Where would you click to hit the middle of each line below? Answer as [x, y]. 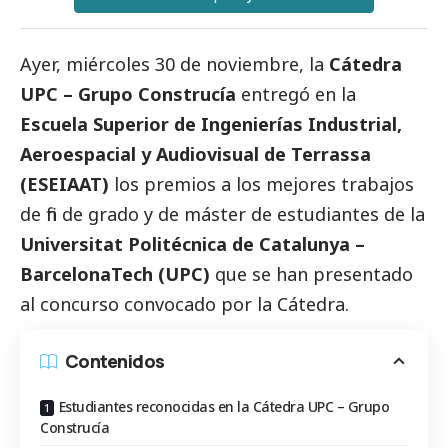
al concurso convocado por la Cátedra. [184, 303]
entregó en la [296, 93]
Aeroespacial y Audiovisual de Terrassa [195, 153]
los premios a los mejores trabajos [264, 183]
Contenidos [115, 360]
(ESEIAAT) [67, 183]
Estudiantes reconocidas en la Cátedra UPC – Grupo [223, 406]
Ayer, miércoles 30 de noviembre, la [174, 63]
